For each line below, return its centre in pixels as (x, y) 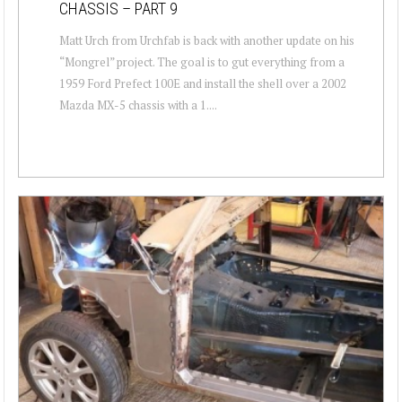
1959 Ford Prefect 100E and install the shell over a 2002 (203, 83)
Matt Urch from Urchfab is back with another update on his (207, 40)
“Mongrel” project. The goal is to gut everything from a (202, 61)
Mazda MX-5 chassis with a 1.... (138, 105)
